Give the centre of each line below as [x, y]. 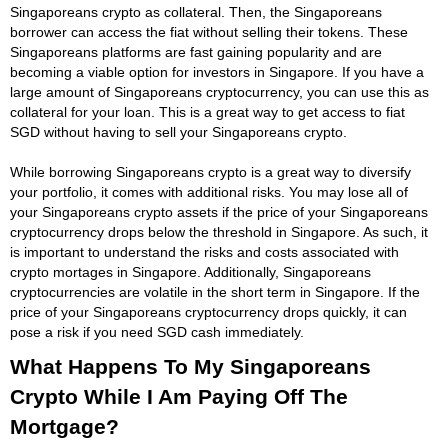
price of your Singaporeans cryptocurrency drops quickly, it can [208, 311]
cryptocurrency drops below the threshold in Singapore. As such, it [219, 231]
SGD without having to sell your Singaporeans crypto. [178, 131]
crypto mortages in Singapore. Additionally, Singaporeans [190, 271]
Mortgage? [64, 426]
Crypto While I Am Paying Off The [179, 396]
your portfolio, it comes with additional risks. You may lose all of [209, 191]
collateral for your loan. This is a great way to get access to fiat [207, 111]
